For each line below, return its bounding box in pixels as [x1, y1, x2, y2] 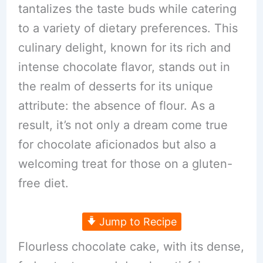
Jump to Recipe [96, 215, 177, 228]
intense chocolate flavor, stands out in [18, 60, 230, 75]
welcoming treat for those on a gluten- [18, 157, 232, 171]
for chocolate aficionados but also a [18, 137, 216, 152]
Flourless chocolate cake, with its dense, [18, 240, 244, 254]
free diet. [18, 176, 69, 191]
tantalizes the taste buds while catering [18, 2, 237, 16]
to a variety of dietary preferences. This [18, 21, 238, 36]
